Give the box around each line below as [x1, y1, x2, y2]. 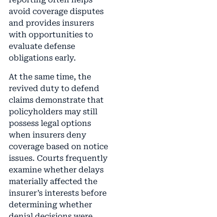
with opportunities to [8, 30, 93, 40]
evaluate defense [8, 42, 75, 51]
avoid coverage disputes [8, 7, 104, 16]
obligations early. [8, 53, 76, 63]
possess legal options [8, 118, 91, 128]
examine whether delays [8, 165, 104, 174]
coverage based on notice [8, 141, 108, 151]
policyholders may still [8, 107, 97, 116]
